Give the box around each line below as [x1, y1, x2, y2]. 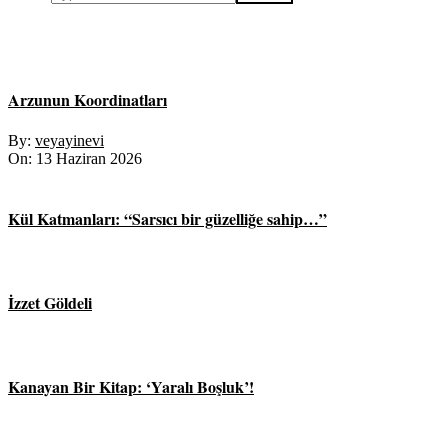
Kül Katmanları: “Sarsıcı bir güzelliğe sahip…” [8, 207, 327, 231]
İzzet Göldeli [8, 291, 92, 315]
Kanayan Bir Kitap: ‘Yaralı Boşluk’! [8, 374, 254, 398]
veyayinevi [35, 132, 104, 150]
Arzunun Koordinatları [8, 87, 167, 111]
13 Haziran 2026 [36, 150, 142, 168]
